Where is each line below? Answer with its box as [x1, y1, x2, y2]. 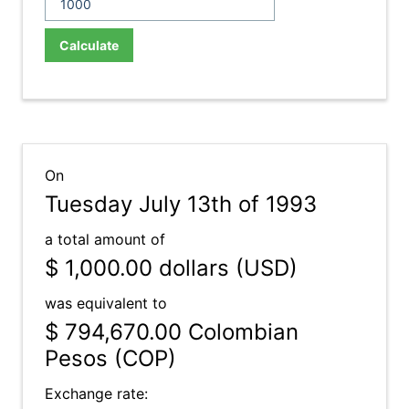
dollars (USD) [152, 255, 298, 281]
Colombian [182, 319, 299, 345]
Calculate [59, 37, 119, 53]
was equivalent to [45, 294, 167, 312]
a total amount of [45, 230, 165, 248]
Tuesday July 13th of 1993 [45, 191, 317, 217]
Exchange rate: [45, 384, 148, 403]
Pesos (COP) [45, 345, 176, 372]
